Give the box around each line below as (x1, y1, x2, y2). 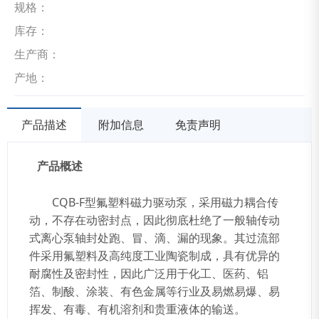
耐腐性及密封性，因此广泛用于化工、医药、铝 (29, 266, 268, 281)
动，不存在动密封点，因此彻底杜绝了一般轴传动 (29, 212, 280, 228)
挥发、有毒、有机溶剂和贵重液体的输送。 (29, 301, 246, 317)
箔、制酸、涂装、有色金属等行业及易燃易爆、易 (29, 283, 280, 299)
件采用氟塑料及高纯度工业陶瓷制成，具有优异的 (29, 248, 280, 263)
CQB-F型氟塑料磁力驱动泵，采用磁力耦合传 (29, 194, 278, 210)
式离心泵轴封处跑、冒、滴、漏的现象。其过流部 (29, 230, 280, 246)
